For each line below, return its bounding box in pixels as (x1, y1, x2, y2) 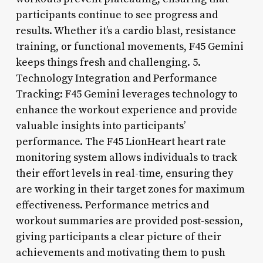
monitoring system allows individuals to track (15, 150, 237, 164)
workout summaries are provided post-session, (15, 214, 243, 228)
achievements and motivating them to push (15, 245, 225, 259)
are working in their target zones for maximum (15, 182, 245, 196)
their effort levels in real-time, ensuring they (15, 166, 233, 180)
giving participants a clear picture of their (15, 230, 221, 244)
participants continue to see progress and (15, 8, 218, 22)
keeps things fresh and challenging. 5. (15, 55, 201, 69)
